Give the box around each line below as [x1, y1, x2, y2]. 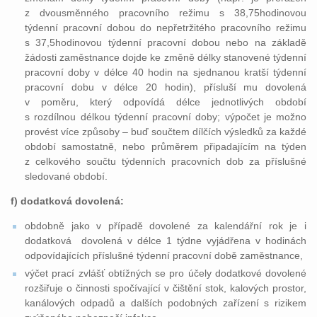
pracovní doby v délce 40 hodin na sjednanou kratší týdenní [25, 67, 306, 78]
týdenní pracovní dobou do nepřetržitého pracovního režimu [25, 22, 306, 33]
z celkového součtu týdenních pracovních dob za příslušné [25, 156, 306, 167]
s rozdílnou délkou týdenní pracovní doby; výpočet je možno [25, 111, 306, 122]
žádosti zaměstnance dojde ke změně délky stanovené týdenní [25, 52, 306, 63]
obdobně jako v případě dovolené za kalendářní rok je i [25, 220, 306, 231]
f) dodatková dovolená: [11, 195, 124, 207]
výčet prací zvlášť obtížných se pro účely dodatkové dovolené [25, 267, 306, 279]
